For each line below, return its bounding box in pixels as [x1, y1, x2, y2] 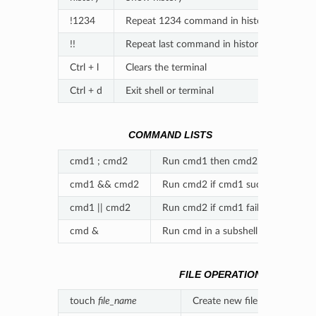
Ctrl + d [69, 85, 102, 97]
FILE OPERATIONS [178, 269, 268, 281]
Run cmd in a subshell [162, 225, 257, 236]
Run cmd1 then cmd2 [162, 155, 257, 166]
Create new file [192, 295, 260, 306]
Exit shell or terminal [125, 85, 214, 97]
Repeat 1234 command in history [125, 16, 271, 27]
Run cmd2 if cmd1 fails [162, 202, 263, 213]
